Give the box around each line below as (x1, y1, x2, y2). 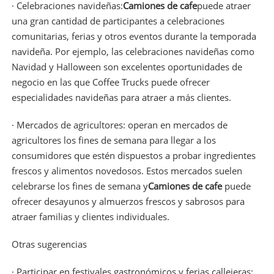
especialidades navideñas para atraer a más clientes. (11, 91, 231, 103)
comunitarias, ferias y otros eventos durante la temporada (11, 29, 256, 42)
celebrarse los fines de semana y (11, 179, 148, 192)
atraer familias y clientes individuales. (11, 210, 169, 223)
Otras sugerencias (11, 237, 87, 250)
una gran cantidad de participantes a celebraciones (11, 14, 224, 27)
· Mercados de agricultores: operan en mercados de (11, 118, 228, 131)
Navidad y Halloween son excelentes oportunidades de (11, 60, 242, 73)
